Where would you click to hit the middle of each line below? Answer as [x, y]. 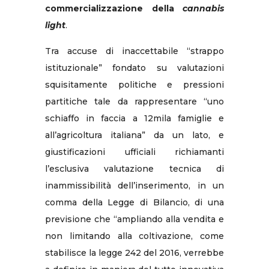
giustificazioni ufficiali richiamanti [134, 152]
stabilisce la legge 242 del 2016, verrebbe [134, 252]
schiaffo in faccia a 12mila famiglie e [134, 118]
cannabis [203, 8]
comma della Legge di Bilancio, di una [134, 202]
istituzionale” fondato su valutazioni [134, 68]
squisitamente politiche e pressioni [134, 84]
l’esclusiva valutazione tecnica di [134, 168]
